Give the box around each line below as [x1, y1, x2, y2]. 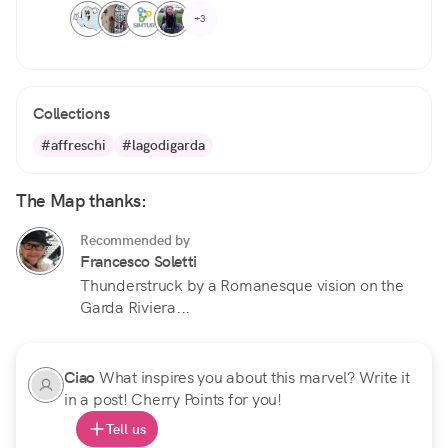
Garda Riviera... [80, 297, 190, 319]
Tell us [106, 420, 146, 439]
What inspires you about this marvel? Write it [98, 367, 410, 389]
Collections [33, 103, 110, 125]
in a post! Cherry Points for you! [64, 389, 282, 411]
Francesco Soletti [80, 251, 198, 273]
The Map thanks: [16, 189, 147, 213]
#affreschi [41, 136, 106, 155]
